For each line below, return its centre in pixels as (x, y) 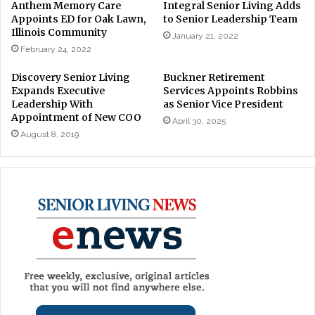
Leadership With (52, 104)
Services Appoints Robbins (231, 91)
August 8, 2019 (50, 135)
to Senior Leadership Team (230, 19)
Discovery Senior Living (71, 78)
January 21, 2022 (205, 36)
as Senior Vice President (223, 104)
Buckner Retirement (214, 78)
